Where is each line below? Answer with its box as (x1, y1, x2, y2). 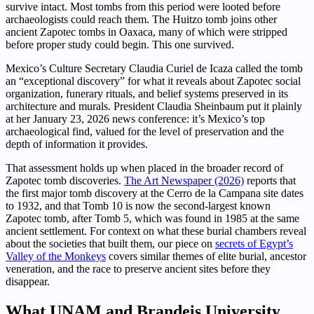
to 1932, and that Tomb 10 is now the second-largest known (6, 199, 271, 212)
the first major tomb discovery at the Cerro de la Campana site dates (6, 186, 303, 199)
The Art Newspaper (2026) (124, 174, 244, 186)
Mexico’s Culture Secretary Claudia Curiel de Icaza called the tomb (6, 62, 303, 74)
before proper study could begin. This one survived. (6, 38, 234, 50)
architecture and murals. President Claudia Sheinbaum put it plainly (6, 100, 302, 112)
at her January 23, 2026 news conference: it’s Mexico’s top (6, 112, 265, 125)
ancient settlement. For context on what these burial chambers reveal (6, 224, 306, 237)
